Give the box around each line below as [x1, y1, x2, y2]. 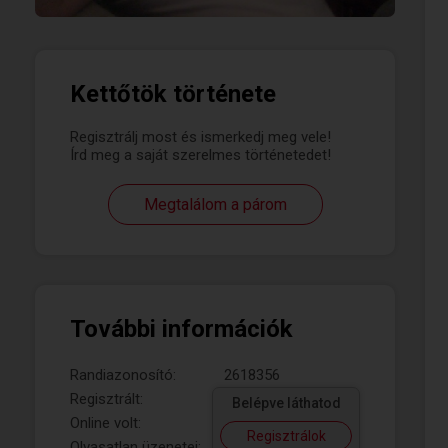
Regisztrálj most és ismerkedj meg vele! [70, 128, 331, 146]
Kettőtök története [70, 80, 276, 108]
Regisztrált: [70, 390, 143, 408]
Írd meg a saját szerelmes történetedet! [70, 146, 331, 164]
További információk [70, 315, 293, 343]
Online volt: [70, 414, 141, 432]
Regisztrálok [246, 428, 326, 444]
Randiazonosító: [70, 366, 176, 384]
